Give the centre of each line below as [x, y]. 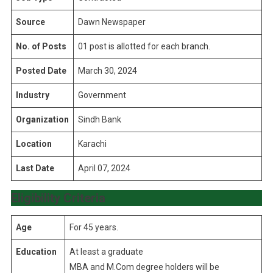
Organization [42, 119]
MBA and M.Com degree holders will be [144, 267]
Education [36, 252]
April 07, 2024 [104, 168]
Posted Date [41, 71]
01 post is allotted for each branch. [144, 46]
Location [34, 144]
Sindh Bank [99, 119]
